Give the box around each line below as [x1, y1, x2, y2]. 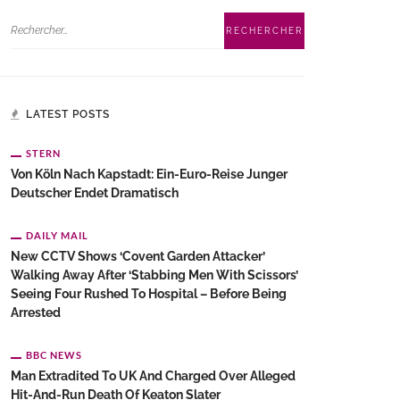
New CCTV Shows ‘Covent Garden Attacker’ [11, 249, 265, 263]
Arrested [11, 305, 61, 320]
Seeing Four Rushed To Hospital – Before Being [11, 287, 287, 301]
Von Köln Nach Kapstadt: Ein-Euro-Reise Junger [11, 167, 287, 181]
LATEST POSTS [26, 108, 110, 121]
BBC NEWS [26, 349, 82, 361]
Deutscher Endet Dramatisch [11, 186, 179, 200]
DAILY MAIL [26, 229, 88, 241]
